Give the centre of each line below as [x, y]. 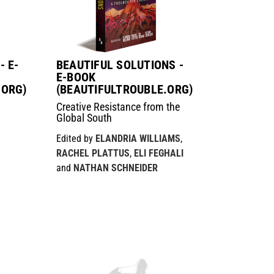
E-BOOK [76, 77]
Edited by [76, 139]
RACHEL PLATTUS [93, 154]
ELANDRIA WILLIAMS [138, 139]
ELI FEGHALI [158, 154]
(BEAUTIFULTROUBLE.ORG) [124, 90]
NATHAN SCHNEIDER [115, 168]
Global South [84, 118]
